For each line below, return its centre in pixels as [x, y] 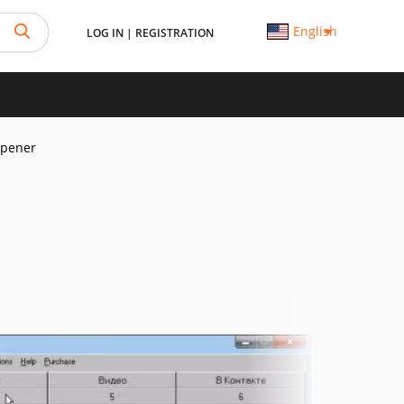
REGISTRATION [174, 33]
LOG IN [105, 33]
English [315, 31]
